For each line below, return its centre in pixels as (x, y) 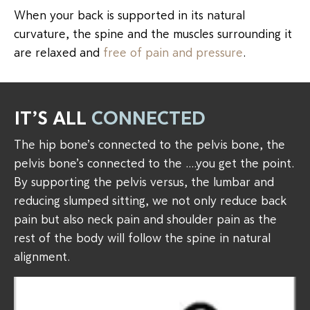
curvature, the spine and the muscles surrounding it (153, 33)
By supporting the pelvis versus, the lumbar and (144, 181)
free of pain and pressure (173, 52)
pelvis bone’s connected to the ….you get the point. (154, 163)
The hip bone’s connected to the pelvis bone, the (149, 144)
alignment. (42, 256)
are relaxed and (58, 52)
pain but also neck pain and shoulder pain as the (145, 219)
